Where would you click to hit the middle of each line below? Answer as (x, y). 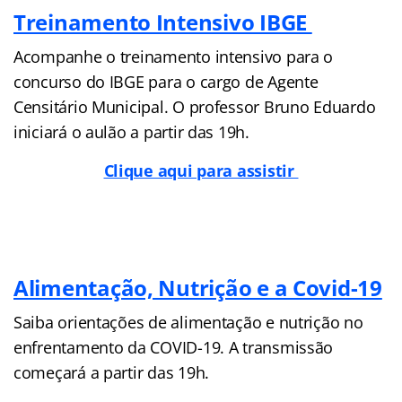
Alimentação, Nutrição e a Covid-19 (198, 287)
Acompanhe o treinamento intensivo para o (174, 56)
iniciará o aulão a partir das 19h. (131, 131)
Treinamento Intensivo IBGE (163, 22)
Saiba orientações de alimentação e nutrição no (188, 322)
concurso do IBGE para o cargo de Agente (166, 81)
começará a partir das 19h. (111, 372)
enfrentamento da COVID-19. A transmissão (174, 347)
